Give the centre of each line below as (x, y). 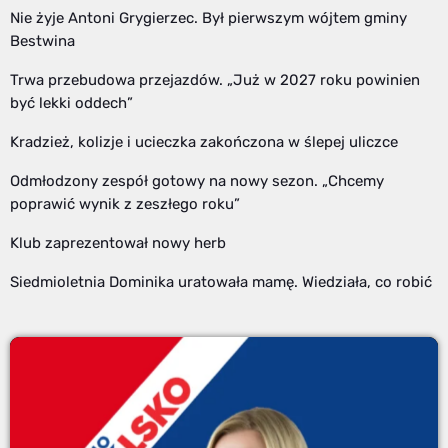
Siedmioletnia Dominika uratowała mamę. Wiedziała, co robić (221, 281)
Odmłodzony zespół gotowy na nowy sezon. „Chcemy (197, 180)
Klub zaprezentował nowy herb (118, 242)
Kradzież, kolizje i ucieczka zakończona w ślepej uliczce (204, 141)
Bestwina (42, 40)
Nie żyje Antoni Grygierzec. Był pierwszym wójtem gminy (208, 17)
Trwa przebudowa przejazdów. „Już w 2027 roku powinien (215, 79)
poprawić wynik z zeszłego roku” (125, 203)
